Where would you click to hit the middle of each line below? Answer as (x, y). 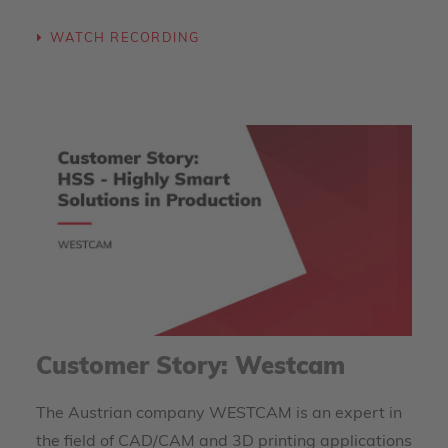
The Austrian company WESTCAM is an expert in (219, 414)
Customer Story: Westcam (190, 368)
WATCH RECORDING (124, 39)
